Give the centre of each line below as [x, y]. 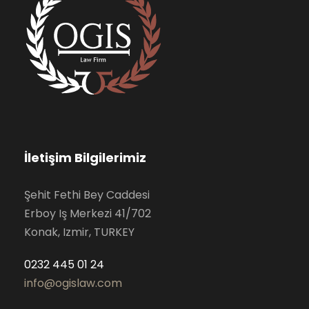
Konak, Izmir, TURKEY [79, 232]
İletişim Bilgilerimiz [85, 157]
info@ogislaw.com [73, 283]
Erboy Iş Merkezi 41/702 [88, 213]
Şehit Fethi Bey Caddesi [87, 195]
